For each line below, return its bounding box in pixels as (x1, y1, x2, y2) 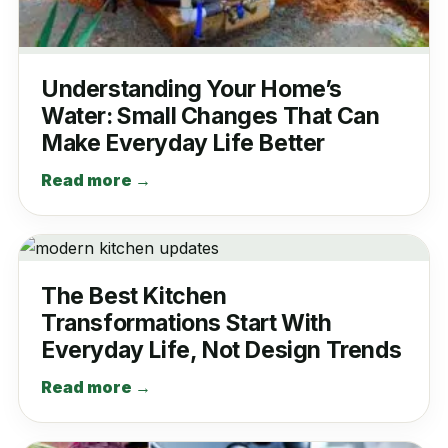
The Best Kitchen (40, 281, 227, 310)
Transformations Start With (40, 308, 332, 337)
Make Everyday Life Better (40, 128, 325, 157)
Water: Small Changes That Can (40, 101, 380, 130)
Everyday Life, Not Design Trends (40, 335, 402, 364)
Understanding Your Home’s (40, 74, 342, 103)
